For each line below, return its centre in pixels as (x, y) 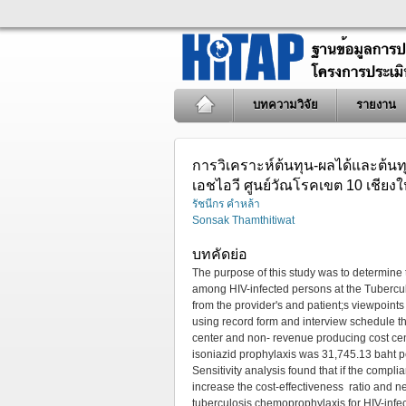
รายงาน (376, 105)
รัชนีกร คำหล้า (226, 204)
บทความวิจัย (285, 105)
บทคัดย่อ (220, 254)
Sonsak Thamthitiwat (243, 220)
